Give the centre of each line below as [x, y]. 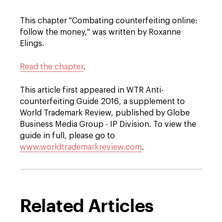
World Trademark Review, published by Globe [105, 113]
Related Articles [87, 205]
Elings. [32, 44]
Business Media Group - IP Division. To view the [108, 124]
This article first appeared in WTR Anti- [92, 90]
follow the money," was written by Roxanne [100, 32]
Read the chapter [52, 67]
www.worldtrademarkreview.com [81, 147]
